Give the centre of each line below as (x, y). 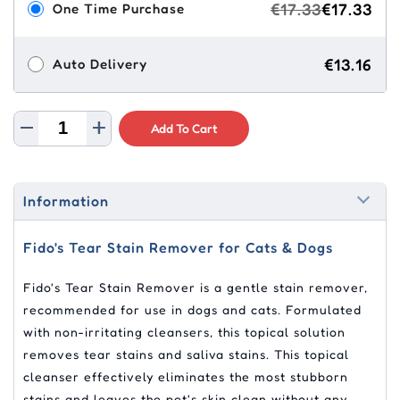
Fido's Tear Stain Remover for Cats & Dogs (178, 247)
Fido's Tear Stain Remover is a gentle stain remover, (196, 287)
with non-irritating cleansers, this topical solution (184, 331)
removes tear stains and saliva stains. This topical (186, 354)
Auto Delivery (100, 64)
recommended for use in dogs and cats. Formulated (192, 309)
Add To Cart (184, 128)
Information (66, 200)
